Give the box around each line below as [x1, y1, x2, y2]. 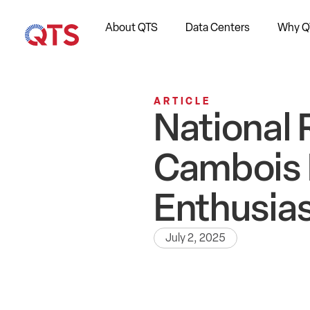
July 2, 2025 [165, 231, 226, 244]
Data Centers [185, 21, 250, 34]
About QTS [105, 21, 158, 34]
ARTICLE [154, 95, 211, 107]
